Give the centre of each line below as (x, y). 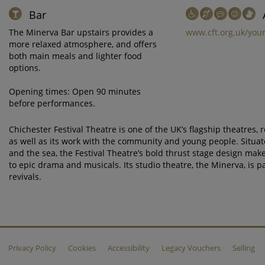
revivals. (25, 177)
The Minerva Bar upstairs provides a (81, 32)
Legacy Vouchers (191, 248)
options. (25, 68)
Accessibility (129, 248)
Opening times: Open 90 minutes (75, 91)
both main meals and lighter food (75, 56)
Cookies (82, 248)
